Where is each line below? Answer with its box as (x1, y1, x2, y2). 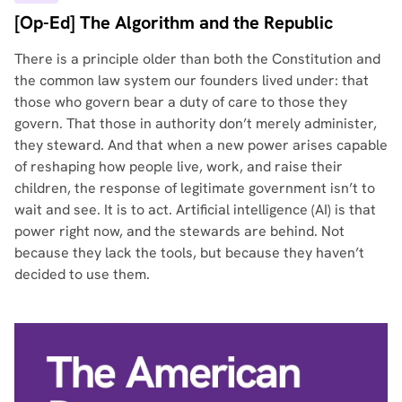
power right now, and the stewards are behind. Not (14, 221, 345, 240)
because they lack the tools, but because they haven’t (14, 242, 364, 262)
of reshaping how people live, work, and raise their (14, 156, 343, 176)
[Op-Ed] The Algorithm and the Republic (14, 10, 333, 34)
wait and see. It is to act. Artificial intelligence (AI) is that (14, 199, 376, 219)
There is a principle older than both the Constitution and (14, 48, 380, 68)
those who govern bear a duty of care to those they (14, 92, 347, 111)
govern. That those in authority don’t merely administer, (14, 113, 377, 133)
